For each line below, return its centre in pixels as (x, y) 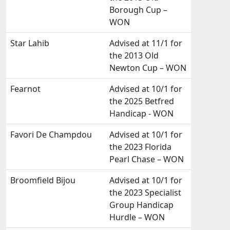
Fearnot (25, 89)
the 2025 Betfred (142, 101)
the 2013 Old (134, 55)
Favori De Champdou (51, 135)
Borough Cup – (138, 10)
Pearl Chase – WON (147, 159)
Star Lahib (30, 43)
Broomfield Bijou (43, 180)
